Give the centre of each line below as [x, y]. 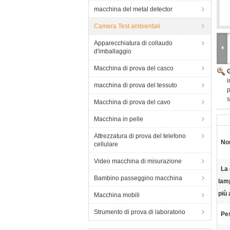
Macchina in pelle [119, 119]
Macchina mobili [117, 195]
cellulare [106, 144]
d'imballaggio [113, 51]
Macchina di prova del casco [134, 68]
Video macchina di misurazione [138, 161]
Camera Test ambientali [127, 26]
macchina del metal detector [133, 9]
